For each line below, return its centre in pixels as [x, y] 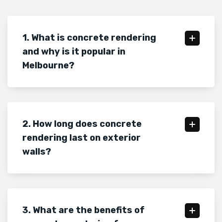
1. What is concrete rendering [89, 38]
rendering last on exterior [82, 138]
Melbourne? [48, 66]
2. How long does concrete [82, 124]
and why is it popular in [74, 52]
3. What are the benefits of [83, 210]
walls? [37, 152]
